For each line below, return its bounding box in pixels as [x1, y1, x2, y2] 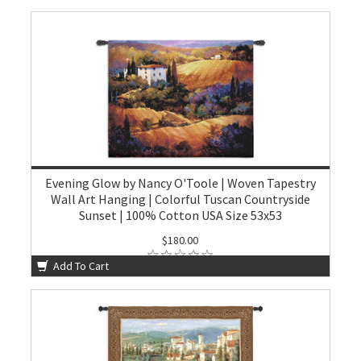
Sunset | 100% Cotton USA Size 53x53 [78, 207, 282, 223]
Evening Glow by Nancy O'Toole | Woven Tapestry [44, 175, 316, 191]
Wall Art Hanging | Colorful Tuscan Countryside [50, 191, 310, 207]
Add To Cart [51, 259, 110, 273]
